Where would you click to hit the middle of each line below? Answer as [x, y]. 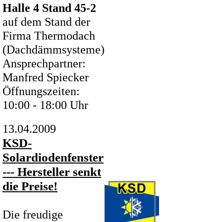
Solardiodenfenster [53, 157]
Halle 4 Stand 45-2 [49, 8]
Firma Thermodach [49, 35]
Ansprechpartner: [44, 63]
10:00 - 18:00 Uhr [45, 105]
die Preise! [30, 186]
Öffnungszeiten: [41, 91]
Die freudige [33, 214]
